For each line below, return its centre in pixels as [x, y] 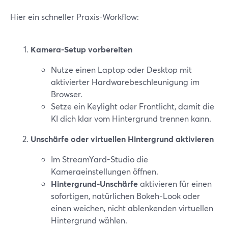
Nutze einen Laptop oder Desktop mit [121, 69]
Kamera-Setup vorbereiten [81, 49]
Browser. [67, 94]
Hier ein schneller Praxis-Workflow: [75, 17]
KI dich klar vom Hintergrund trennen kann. [131, 118]
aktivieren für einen [175, 183]
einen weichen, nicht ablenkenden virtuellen [132, 208]
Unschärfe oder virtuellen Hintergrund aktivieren [122, 139]
